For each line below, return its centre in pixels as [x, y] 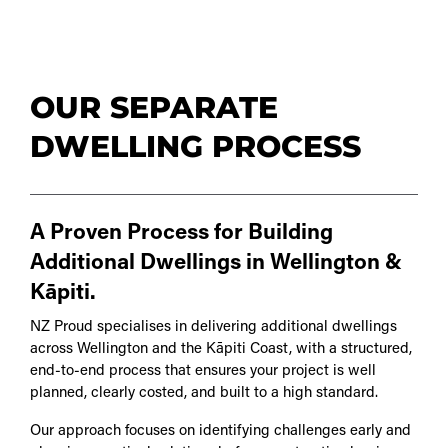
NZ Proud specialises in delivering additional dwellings [213, 328]
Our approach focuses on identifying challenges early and [220, 432]
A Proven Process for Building [181, 234]
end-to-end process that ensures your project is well [203, 372]
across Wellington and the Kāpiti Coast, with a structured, [221, 350]
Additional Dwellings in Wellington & [216, 264]
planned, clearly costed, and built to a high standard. [204, 394]
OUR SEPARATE [154, 108]
